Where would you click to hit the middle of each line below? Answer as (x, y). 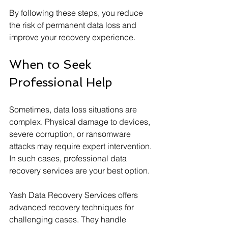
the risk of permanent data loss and (74, 25)
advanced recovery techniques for (73, 207)
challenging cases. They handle (69, 219)
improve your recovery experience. (72, 37)
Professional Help (61, 82)
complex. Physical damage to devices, (81, 121)
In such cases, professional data (69, 158)
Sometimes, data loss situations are (74, 109)
